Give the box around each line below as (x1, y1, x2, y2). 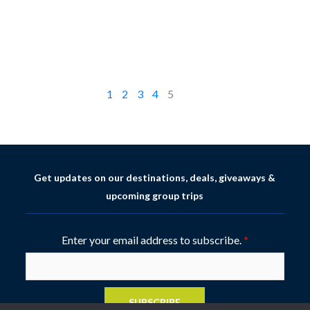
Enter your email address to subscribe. (61, 232, 244, 246)
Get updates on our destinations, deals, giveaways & (34, 171, 276, 183)
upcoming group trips (106, 189, 204, 201)
